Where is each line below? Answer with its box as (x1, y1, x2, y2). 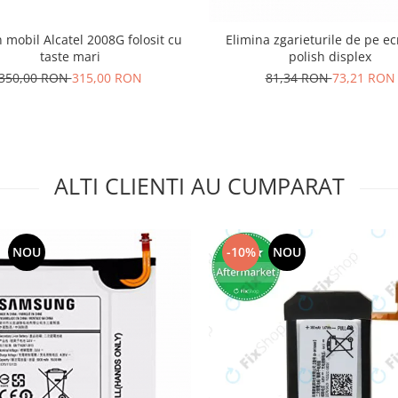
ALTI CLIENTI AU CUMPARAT (53, 170, 345, 201)
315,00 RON (71, 68, 142, 86)
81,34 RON (265, 68, 332, 86)
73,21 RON (331, 68, 395, 86)
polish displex (289, 47, 371, 65)
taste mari (39, 47, 100, 65)
